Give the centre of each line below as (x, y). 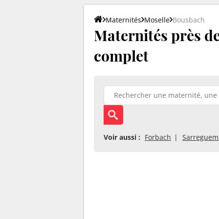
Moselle (157, 20)
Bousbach (189, 20)
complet (121, 55)
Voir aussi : (122, 137)
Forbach (158, 137)
